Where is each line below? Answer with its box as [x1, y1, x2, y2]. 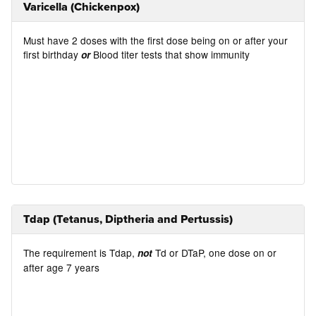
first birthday [23, 47, 82, 61]
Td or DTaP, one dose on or [152, 245, 277, 260]
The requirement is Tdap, [23, 245, 138, 260]
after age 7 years [23, 260, 100, 275]
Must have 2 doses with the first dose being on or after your [23, 32, 288, 47]
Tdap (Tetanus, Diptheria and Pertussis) [23, 210, 233, 227]
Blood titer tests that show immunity [93, 47, 250, 61]
